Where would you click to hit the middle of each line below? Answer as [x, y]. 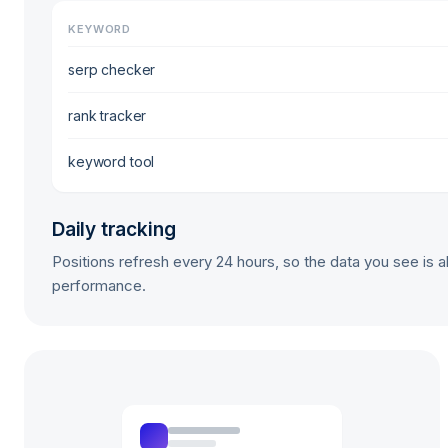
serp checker [112, 69]
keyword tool [111, 161]
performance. [99, 285]
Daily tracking [114, 229]
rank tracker [107, 115]
